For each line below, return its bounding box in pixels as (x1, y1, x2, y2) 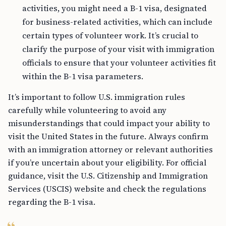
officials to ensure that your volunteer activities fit (22, 57, 216, 69)
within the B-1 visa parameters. (22, 71, 143, 82)
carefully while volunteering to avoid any (8, 104, 166, 116)
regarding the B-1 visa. (8, 196, 95, 208)
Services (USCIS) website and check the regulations (8, 183, 206, 195)
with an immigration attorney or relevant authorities (8, 144, 213, 155)
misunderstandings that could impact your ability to (8, 118, 210, 129)
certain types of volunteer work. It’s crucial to (22, 30, 198, 41)
